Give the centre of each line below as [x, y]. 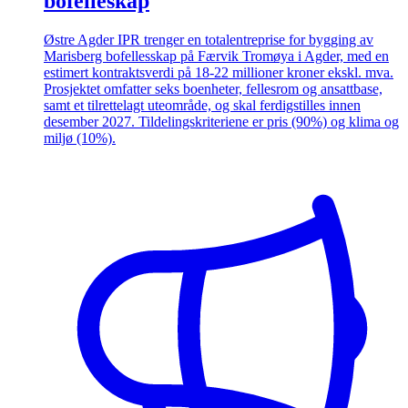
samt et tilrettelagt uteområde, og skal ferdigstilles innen [202, 105]
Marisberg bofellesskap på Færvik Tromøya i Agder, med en [216, 56]
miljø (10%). [80, 138]
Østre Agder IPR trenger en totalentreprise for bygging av [209, 39]
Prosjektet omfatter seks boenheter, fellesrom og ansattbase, [213, 88]
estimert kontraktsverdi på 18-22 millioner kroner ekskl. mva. [219, 72]
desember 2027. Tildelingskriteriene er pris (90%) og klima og [221, 121]
